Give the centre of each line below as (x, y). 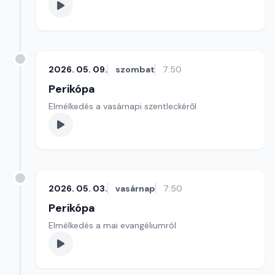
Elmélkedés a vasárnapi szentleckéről (122, 106)
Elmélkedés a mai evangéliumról (112, 225)
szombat (135, 69)
